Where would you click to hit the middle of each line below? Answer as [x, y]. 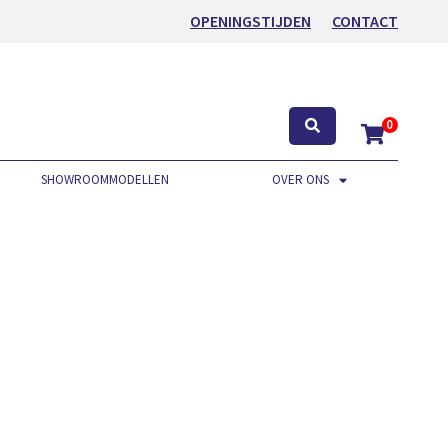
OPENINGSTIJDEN [250, 21]
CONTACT [365, 21]
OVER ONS [300, 180]
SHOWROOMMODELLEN [105, 180]
